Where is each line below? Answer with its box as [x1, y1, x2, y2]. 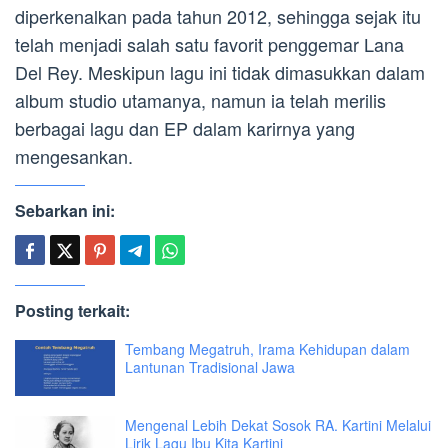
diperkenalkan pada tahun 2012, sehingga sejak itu [15, 2, 421, 29]
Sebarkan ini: [15, 198, 115, 222]
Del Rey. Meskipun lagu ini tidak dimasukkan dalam [15, 58, 425, 85]
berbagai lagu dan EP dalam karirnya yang [15, 114, 355, 141]
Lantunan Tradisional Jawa [125, 356, 295, 377]
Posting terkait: [15, 298, 130, 322]
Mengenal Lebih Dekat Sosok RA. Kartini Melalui [125, 415, 431, 436]
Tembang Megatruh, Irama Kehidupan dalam [125, 338, 410, 359]
